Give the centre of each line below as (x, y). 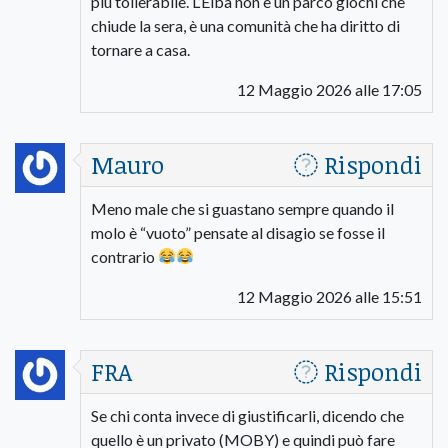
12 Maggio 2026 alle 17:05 (329, 89)
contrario (124, 256)
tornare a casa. (140, 49)
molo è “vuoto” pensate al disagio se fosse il (238, 232)
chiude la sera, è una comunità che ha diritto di (245, 25)
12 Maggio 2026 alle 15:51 (329, 296)
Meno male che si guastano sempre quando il (242, 208)
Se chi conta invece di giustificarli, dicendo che (247, 415)
